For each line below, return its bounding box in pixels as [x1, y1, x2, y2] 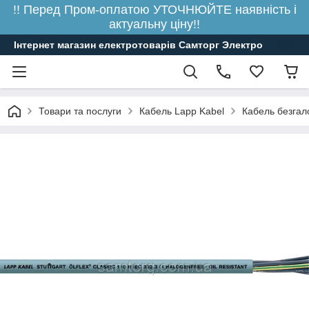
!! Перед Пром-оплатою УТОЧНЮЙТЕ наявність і [12, 3, 297, 17]
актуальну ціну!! [109, 17, 200, 31]
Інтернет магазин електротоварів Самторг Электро [14, 39, 263, 50]
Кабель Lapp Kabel [139, 106, 224, 117]
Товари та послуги [39, 106, 121, 117]
